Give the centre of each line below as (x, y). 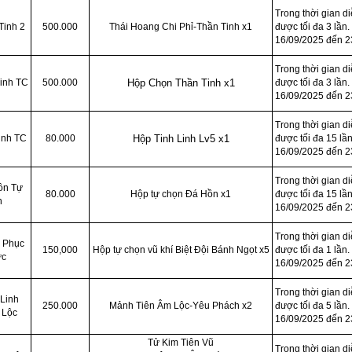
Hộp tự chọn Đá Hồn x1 (181, 194)
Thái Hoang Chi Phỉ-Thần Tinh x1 (181, 27)
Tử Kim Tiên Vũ (181, 343)
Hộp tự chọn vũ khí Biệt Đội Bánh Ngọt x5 (181, 250)
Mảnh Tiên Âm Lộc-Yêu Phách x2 (181, 306)
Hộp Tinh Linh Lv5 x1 (181, 139)
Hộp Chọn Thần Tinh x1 (181, 83)
